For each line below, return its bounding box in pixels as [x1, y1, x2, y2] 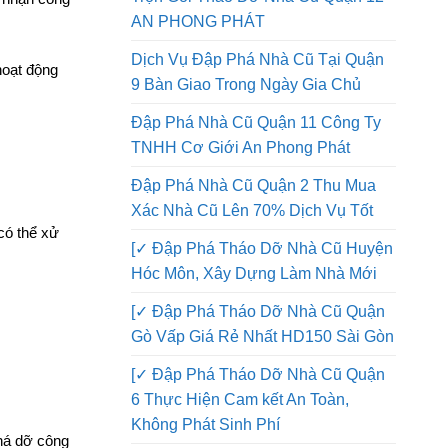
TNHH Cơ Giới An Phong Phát [131, 200, 350, 218]
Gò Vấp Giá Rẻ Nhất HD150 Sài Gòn [131, 389, 394, 407]
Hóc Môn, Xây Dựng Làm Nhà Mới [131, 326, 377, 344]
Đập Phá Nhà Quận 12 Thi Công [131, 24, 363, 42]
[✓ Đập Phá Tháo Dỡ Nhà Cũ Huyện [131, 301, 393, 319]
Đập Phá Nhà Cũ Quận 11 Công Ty [131, 175, 381, 193]
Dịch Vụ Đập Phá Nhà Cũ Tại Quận [131, 112, 384, 130]
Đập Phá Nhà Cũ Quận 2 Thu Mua [131, 238, 376, 256]
